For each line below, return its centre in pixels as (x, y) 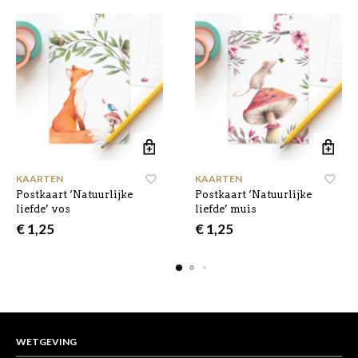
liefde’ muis (226, 209)
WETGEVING (46, 342)
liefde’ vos (43, 209)
